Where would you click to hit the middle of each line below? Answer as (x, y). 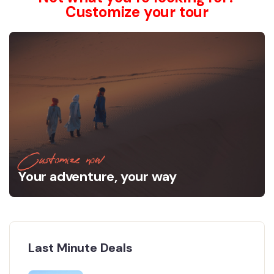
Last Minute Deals (80, 248)
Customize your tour (137, 12)
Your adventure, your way (98, 176)
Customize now (61, 160)
